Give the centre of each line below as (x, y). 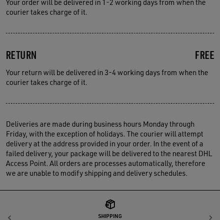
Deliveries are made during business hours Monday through (100, 124)
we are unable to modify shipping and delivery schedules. (97, 173)
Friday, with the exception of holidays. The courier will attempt (105, 134)
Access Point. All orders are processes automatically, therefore (106, 163)
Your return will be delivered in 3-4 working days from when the (107, 72)
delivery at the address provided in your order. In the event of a (105, 144)
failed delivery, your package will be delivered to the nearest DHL (109, 153)
